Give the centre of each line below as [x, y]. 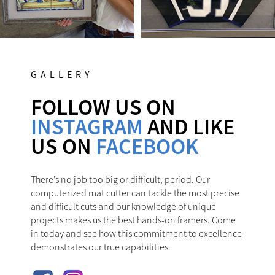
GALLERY [62, 75]
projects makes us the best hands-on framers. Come [133, 220]
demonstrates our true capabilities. [101, 247]
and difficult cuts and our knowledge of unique [123, 207]
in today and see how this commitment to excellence [136, 234]
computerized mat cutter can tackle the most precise [135, 193]
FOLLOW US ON [103, 107]
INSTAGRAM [87, 127]
